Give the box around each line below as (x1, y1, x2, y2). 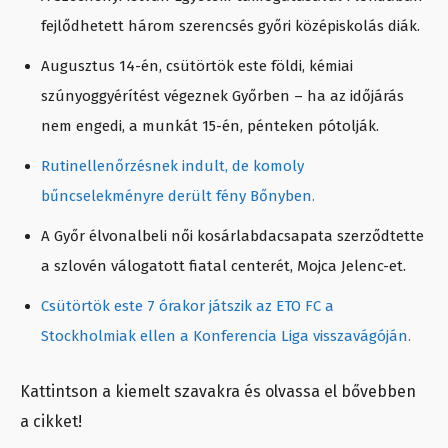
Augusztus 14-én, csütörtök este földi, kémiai (41, 56, 353, 75)
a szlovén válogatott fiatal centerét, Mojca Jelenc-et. (41, 256, 406, 275)
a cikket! (20, 411, 82, 431)
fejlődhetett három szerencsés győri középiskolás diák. (41, 16, 420, 35)
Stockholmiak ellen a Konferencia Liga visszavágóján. (41, 326, 411, 345)
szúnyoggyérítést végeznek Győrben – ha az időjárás (41, 86, 404, 105)
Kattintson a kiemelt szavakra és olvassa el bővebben (20, 381, 416, 401)
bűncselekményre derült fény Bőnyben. (41, 186, 315, 205)
